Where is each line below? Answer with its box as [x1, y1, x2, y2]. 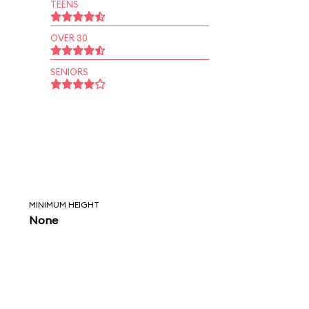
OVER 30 [50, 32, 88, 43]
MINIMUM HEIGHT [29, 199, 100, 210]
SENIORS [50, 66, 88, 77]
